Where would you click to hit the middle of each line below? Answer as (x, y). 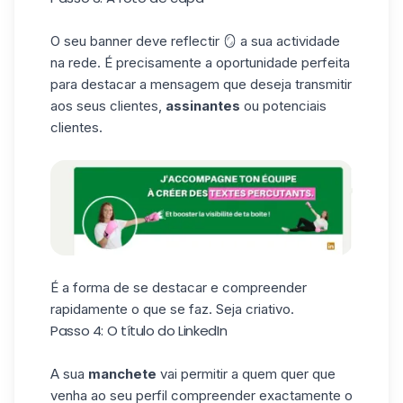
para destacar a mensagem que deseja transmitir (201, 84)
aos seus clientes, (108, 105)
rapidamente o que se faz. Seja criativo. (172, 309)
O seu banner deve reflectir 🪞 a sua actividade (195, 40)
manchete (122, 374)
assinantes (203, 105)
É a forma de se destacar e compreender (179, 288)
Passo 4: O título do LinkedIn (139, 331)
